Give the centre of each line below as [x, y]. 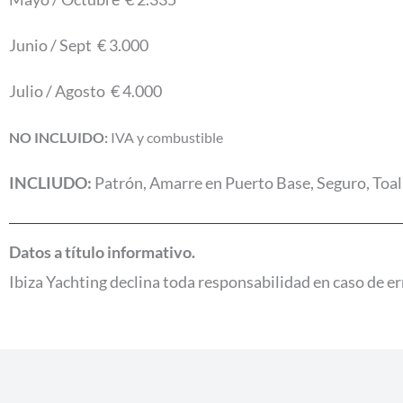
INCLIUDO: [50, 183]
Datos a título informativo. [102, 252]
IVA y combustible [166, 138]
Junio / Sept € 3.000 [79, 45]
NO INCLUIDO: [58, 138]
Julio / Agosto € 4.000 [85, 91]
